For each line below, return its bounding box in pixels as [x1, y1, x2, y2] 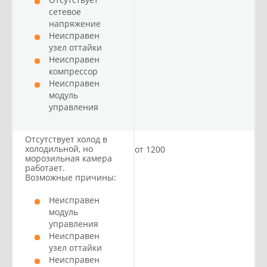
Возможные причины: [25, 172, 116, 183]
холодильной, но [25, 143, 93, 154]
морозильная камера [25, 153, 112, 164]
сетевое [49, 6, 81, 17]
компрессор [49, 66, 98, 77]
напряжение [49, 18, 101, 29]
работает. [25, 162, 65, 173]
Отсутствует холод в [25, 133, 107, 145]
